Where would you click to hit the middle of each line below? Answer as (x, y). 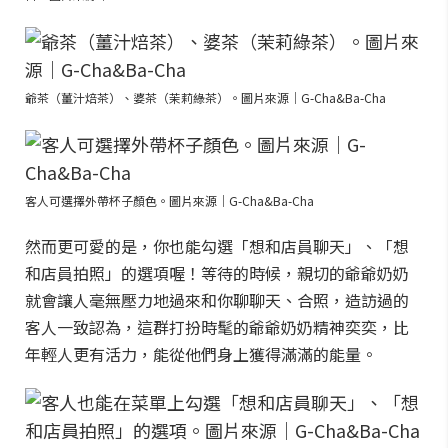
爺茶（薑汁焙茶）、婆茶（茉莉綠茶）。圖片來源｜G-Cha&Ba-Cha (205, 97)
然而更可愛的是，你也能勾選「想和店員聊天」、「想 (217, 246)
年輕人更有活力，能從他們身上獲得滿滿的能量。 (201, 354)
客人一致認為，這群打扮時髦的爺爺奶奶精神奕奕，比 (217, 327)
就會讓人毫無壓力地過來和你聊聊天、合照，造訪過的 (217, 300)
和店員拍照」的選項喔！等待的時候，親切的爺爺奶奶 (217, 273)
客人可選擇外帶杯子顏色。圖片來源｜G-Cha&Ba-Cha (169, 200)
